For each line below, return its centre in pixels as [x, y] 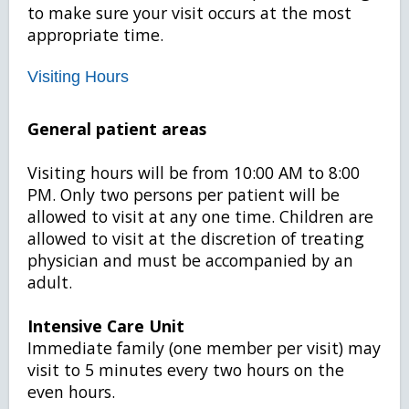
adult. [50, 282]
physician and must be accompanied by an [190, 260]
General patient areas [117, 129]
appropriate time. [95, 35]
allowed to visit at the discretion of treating [196, 238]
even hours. [71, 392]
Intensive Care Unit [106, 326]
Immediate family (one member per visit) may [204, 348]
